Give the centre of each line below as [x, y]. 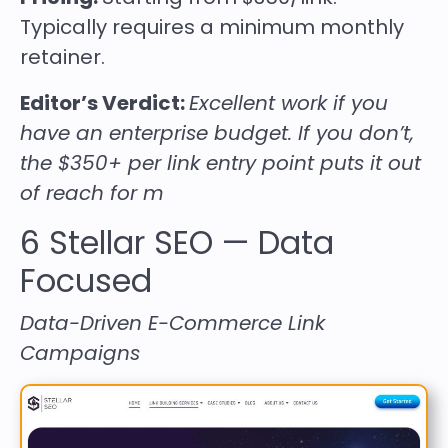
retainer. [62, 57]
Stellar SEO [131, 243]
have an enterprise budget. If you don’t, [217, 133]
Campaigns [80, 353]
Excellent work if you [288, 103]
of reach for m [92, 193]
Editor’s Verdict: [104, 103]
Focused [86, 281]
